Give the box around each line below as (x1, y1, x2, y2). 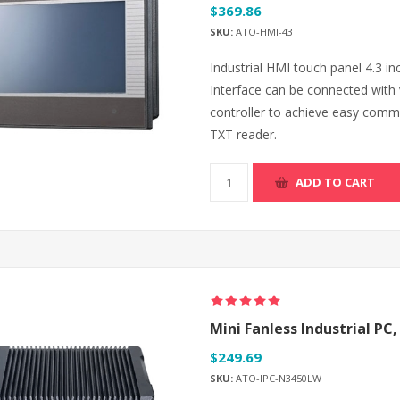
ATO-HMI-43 (233, 24, 293, 38)
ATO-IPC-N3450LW (233, 371, 321, 385)
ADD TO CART (296, 174, 375, 191)
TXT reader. (210, 125, 277, 143)
